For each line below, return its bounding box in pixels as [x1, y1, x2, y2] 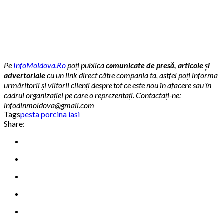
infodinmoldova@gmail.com [4, 100, 94, 110]
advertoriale [4, 70, 47, 80]
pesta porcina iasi [20, 110, 80, 119]
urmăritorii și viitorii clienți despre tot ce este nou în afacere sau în [4, 80, 211, 90]
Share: [4, 119, 25, 129]
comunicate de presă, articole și [106, 60, 210, 70]
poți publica [66, 60, 106, 70]
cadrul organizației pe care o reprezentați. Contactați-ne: [4, 90, 181, 100]
